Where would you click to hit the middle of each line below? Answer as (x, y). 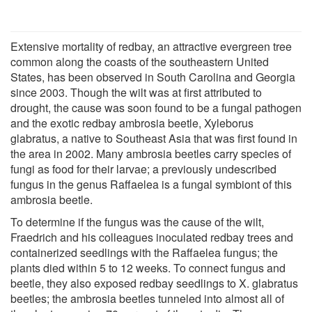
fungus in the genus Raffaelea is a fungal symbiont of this (151, 184)
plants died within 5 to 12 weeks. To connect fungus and (148, 267)
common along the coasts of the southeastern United (140, 61)
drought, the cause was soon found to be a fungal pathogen (156, 107)
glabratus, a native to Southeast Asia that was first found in (154, 138)
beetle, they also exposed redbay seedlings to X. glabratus (154, 283)
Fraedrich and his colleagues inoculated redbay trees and (152, 237)
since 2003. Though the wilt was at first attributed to (136, 92)
